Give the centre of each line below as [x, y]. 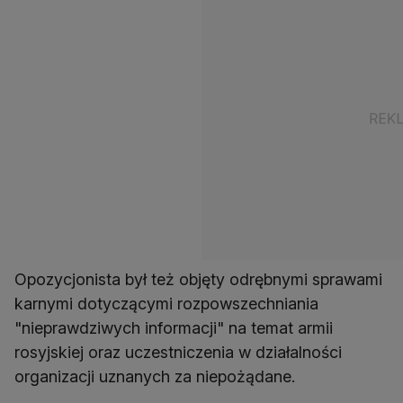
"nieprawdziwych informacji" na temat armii [174, 328]
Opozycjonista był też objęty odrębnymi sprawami [198, 280]
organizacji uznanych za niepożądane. [155, 377]
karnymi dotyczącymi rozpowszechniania [166, 304]
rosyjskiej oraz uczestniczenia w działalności [178, 353]
